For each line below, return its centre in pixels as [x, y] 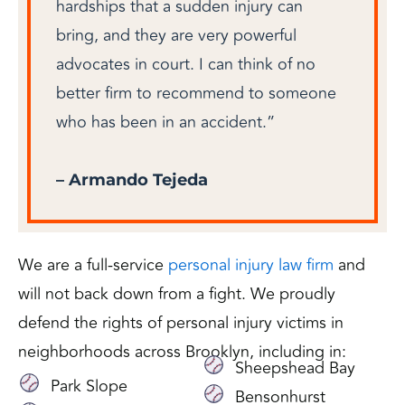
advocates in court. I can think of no [186, 64]
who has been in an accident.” [165, 122]
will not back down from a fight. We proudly [177, 293]
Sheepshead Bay [296, 368]
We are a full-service [93, 264]
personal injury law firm [251, 264]
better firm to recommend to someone [196, 93]
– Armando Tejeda [132, 179]
